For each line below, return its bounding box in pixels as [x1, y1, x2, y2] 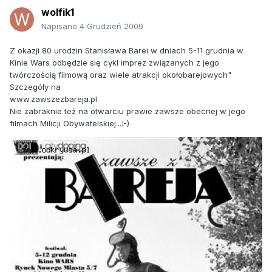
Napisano [41, 21, 80, 32]
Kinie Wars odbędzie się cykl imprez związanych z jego [10, 58, 219, 68]
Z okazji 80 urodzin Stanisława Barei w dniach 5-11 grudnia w [10, 46, 243, 56]
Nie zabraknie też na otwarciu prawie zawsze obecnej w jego [10, 106, 245, 117]
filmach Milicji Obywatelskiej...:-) [10, 118, 129, 129]
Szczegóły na [10, 82, 61, 92]
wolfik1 [41, 6, 74, 19]
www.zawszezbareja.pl [10, 94, 97, 104]
